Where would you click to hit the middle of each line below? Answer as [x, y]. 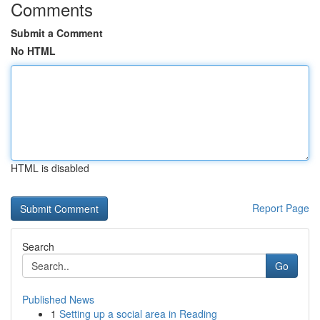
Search [38, 246]
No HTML [33, 51]
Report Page [281, 208]
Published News [58, 299]
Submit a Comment [57, 33]
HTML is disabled [50, 168]
